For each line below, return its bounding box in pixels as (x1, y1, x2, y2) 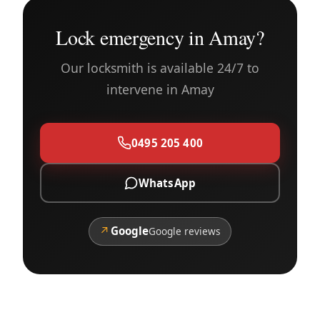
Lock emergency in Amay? (56, 23, 264, 51)
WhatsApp (138, 175, 196, 190)
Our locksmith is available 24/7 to (61, 59, 259, 76)
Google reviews (149, 224, 221, 239)
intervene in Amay (106, 80, 214, 98)
